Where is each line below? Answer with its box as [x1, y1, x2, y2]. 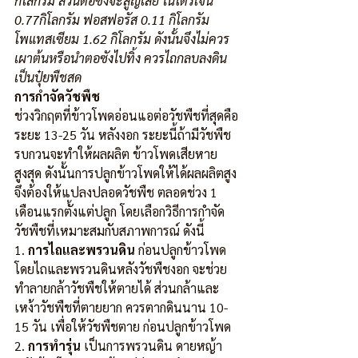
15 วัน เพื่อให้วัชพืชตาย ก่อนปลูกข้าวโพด [14, 318, 231, 336]
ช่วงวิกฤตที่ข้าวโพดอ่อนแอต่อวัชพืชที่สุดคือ [14, 107, 238, 125]
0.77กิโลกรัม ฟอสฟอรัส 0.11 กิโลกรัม [14, 11, 213, 29]
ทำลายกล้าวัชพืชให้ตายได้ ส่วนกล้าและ [14, 280, 219, 297]
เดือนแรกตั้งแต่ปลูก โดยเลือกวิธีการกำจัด [14, 203, 225, 221]
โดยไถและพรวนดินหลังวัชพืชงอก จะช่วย [14, 261, 227, 278]
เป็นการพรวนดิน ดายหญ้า [81, 337, 225, 355]
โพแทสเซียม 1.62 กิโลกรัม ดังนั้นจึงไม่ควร [14, 30, 229, 48]
